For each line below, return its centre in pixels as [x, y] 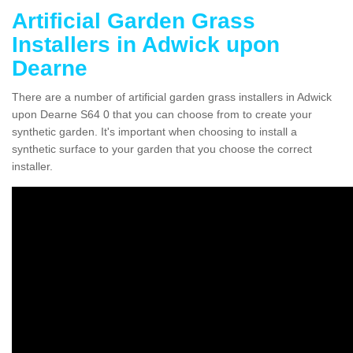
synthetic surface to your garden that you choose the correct [162, 149]
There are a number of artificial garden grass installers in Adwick [172, 97]
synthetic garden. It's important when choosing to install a [154, 131]
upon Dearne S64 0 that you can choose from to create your [162, 114]
